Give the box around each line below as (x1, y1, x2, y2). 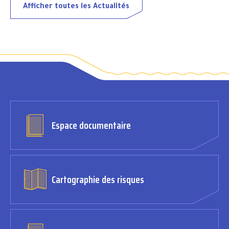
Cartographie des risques (52, 171, 144, 188)
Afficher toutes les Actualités (23, 3, 129, 11)
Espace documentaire (52, 117, 131, 134)
